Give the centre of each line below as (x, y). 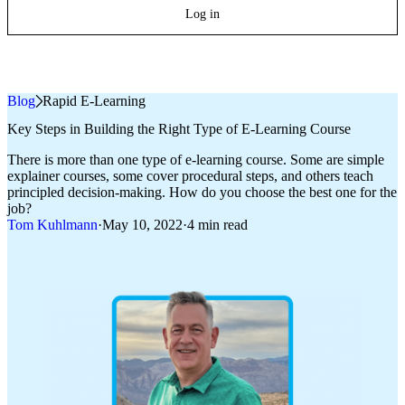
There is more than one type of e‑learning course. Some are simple (196, 160)
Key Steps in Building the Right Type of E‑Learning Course (179, 129)
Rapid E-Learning (94, 101)
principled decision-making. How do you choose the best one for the (202, 193)
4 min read (217, 225)
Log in (202, 14)
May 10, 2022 (142, 225)
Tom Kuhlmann (52, 225)
